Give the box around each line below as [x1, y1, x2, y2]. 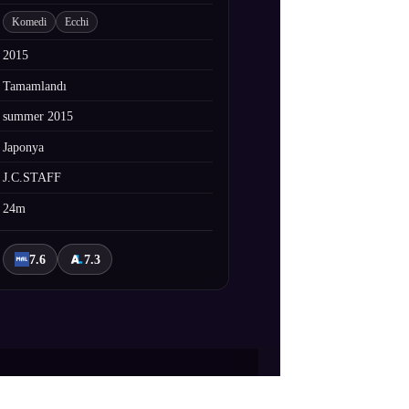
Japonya [3, 140, 45, 154]
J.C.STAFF [3, 171, 62, 185]
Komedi [12, 16, 47, 28]
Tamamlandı [3, 79, 68, 93]
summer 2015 [3, 110, 74, 124]
